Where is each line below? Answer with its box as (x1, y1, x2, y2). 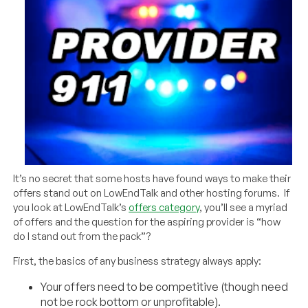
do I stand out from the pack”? (13, 230, 151, 243)
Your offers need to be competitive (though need (41, 280, 289, 294)
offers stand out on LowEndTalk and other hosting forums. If (13, 186, 290, 200)
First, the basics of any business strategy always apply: (13, 254, 262, 268)
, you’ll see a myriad (199, 201, 288, 214)
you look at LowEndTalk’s (13, 201, 129, 214)
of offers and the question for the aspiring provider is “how (13, 215, 281, 229)
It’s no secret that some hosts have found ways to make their (13, 172, 291, 186)
